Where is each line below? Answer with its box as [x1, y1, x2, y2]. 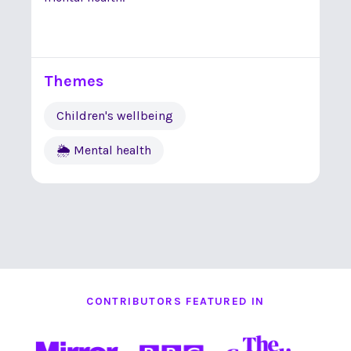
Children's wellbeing [56, 108, 173, 123]
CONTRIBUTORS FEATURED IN [86, 295, 265, 308]
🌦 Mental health [56, 143, 151, 157]
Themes [44, 72, 103, 90]
